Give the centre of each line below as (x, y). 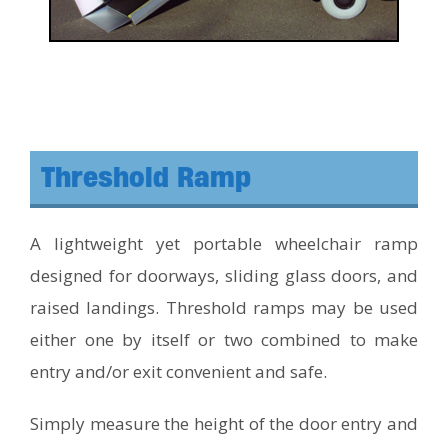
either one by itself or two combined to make (224, 339)
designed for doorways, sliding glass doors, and (224, 275)
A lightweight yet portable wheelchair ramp (224, 243)
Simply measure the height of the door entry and (224, 423)
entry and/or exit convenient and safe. (178, 371)
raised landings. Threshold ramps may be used (224, 307)
